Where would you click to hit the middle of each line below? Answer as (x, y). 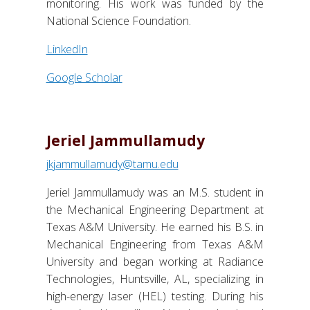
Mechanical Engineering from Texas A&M (155, 244)
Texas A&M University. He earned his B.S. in (155, 227)
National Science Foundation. (118, 20)
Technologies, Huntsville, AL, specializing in (155, 279)
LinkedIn (67, 49)
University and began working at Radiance (155, 261)
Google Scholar (84, 77)
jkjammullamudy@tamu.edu (112, 164)
